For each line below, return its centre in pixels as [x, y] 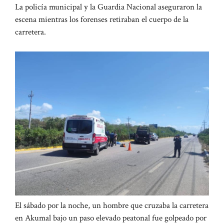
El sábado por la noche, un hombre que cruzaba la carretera [112, 206]
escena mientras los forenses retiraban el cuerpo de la [102, 20]
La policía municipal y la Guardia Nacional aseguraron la [108, 7]
